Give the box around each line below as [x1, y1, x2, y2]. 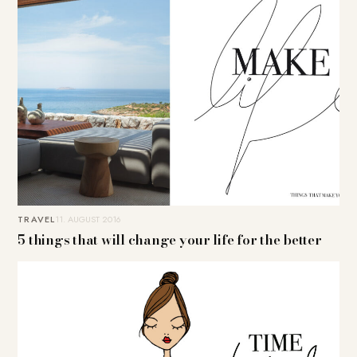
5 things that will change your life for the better [18, 229, 322, 250]
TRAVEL [18, 212, 55, 226]
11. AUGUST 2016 [55, 212, 121, 226]
